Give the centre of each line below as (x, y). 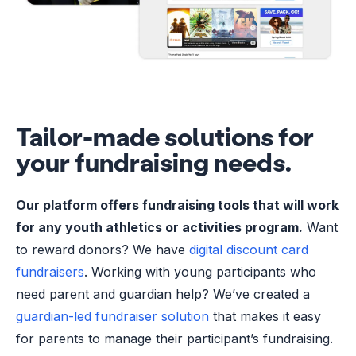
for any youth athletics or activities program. (159, 227)
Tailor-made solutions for (165, 136)
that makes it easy (265, 316)
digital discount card (249, 249)
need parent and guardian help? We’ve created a (163, 294)
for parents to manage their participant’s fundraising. (174, 338)
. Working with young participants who (200, 271)
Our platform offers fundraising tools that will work (177, 205)
